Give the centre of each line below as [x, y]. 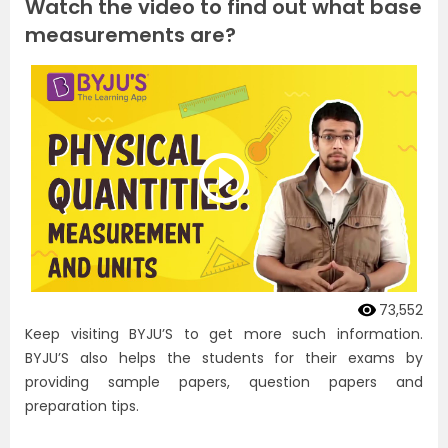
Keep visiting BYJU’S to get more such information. [224, 333]
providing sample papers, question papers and [224, 381]
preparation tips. [82, 405]
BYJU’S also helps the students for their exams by [224, 357]
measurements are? [130, 35]
